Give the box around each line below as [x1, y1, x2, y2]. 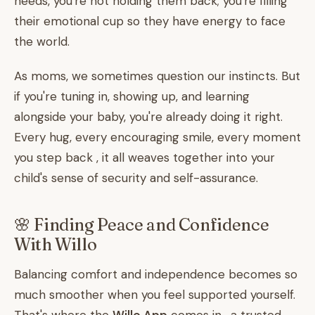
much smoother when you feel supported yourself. [14, 287, 295, 302]
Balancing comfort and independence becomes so [14, 266, 297, 282]
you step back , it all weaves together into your [14, 150, 275, 165]
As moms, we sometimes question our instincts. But [14, 68, 300, 84]
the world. [14, 34, 70, 49]
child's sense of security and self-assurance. [14, 170, 258, 186]
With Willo [14, 234, 97, 255]
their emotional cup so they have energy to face [14, 13, 285, 29]
